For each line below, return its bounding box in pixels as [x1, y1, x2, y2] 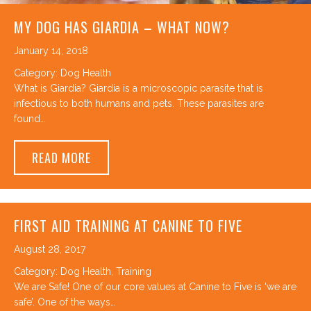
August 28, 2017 [14, 244, 85, 255]
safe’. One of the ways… [14, 296, 115, 308]
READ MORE [32, 149, 91, 167]
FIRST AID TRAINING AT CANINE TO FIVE [14, 215, 242, 237]
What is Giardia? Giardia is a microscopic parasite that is [14, 83, 263, 94]
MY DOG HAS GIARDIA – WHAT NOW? [14, 17, 230, 38]
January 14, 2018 [14, 45, 88, 57]
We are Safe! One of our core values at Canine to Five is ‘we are [14, 281, 296, 293]
